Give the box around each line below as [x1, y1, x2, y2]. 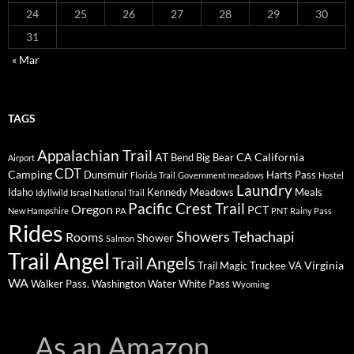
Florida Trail [130, 170, 175, 181]
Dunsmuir [84, 168, 128, 182]
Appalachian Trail [37, 147, 153, 165]
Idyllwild [36, 187, 68, 198]
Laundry [236, 182, 292, 200]
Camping [8, 168, 52, 182]
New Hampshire [8, 205, 69, 217]
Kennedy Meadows [147, 186, 234, 199]
